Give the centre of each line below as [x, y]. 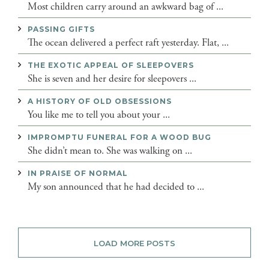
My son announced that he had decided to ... [116, 186]
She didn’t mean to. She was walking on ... [110, 150]
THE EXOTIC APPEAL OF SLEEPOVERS [111, 65]
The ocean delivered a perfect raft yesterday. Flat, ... [128, 42]
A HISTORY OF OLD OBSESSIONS [100, 101]
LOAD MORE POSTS [134, 243]
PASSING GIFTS [61, 29]
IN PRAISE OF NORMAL [78, 173]
